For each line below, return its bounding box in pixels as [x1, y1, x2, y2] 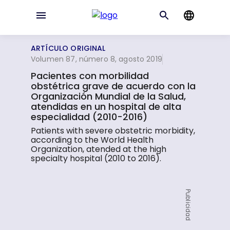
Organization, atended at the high [31, 143, 167, 155]
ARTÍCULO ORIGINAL [31, 43, 106, 53]
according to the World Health [31, 134, 154, 146]
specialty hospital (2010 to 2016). [31, 152, 162, 164]
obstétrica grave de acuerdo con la [31, 80, 196, 92]
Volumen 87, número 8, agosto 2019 [31, 54, 162, 64]
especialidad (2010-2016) [31, 110, 148, 123]
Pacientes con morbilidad [31, 69, 149, 82]
